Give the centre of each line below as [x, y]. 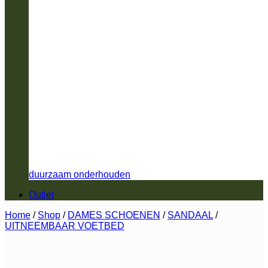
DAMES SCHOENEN [114, 215]
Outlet [41, 194]
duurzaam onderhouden [80, 174]
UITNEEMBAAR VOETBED [65, 226]
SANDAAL [190, 215]
